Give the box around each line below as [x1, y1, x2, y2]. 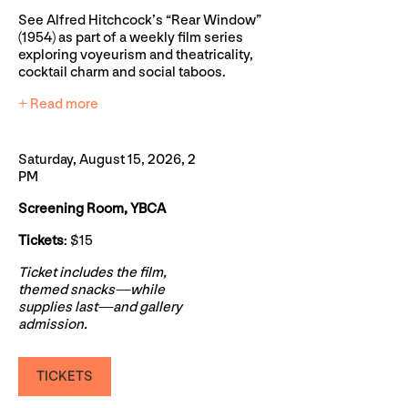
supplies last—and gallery [18, 298, 182, 316]
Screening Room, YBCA [18, 199, 166, 218]
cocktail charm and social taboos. [18, 63, 226, 81]
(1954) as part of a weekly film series [18, 28, 243, 46]
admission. [18, 315, 87, 333]
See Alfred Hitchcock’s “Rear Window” [18, 11, 261, 29]
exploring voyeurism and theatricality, [18, 46, 253, 64]
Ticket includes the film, [18, 263, 167, 281]
